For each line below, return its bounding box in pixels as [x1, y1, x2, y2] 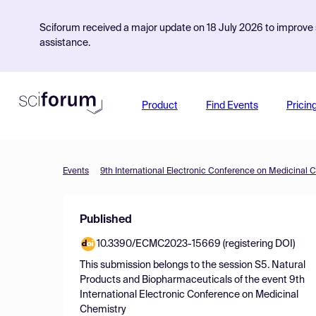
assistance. [39, 38, 90, 48]
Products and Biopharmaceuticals [80, 275, 232, 285]
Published [80, 214, 132, 226]
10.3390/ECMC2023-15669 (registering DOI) [97, 239, 295, 249]
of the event [232, 275, 289, 285]
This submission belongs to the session [80, 260, 255, 270]
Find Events [205, 101, 258, 111]
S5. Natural [255, 260, 305, 270]
